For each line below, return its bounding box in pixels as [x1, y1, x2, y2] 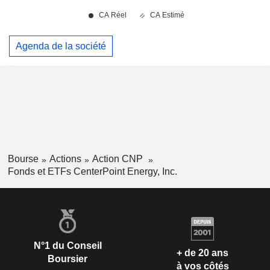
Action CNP [92, 154, 145, 165]
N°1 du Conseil [33, 240, 102, 251]
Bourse [7, 154, 39, 165]
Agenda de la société [16, 40, 106, 51]
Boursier [48, 253, 87, 264]
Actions [49, 154, 81, 165]
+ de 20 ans [177, 248, 228, 259]
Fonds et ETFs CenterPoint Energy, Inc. [7, 166, 177, 177]
